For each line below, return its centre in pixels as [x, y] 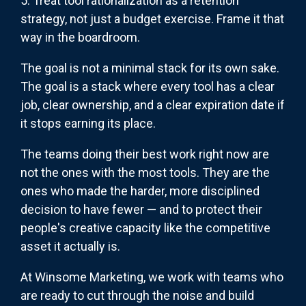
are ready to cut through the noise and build [137, 296]
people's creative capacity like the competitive [145, 228]
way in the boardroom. [80, 38]
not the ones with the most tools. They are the [145, 173]
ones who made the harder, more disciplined [140, 191]
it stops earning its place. [88, 124]
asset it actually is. [70, 247]
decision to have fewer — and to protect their [141, 210]
